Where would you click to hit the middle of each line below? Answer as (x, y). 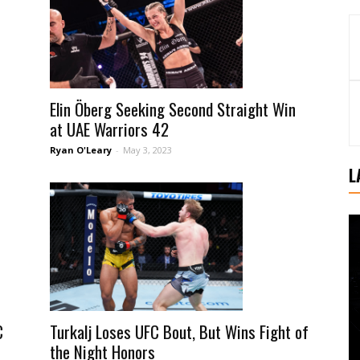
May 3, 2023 (147, 150)
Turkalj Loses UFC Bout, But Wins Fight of (179, 332)
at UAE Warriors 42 (109, 129)
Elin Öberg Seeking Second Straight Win (173, 109)
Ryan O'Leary (81, 150)
